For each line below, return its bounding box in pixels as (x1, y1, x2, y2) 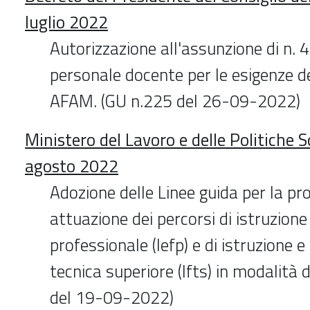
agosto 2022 (25, 152, 118, 179)
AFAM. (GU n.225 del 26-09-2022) (50, 87, 300, 114)
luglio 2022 (25, 8, 108, 35)
